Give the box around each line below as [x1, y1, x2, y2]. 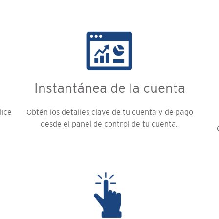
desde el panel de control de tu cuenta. [40, 119, 179, 128]
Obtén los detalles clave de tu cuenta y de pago [26, 107, 193, 116]
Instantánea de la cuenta [34, 80, 185, 96]
